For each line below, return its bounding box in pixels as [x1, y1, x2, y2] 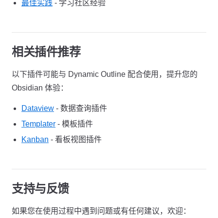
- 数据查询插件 [54, 104, 107, 112]
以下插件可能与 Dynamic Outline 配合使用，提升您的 [12, 70, 198, 78]
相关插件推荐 [12, 45, 81, 58]
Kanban [21, 135, 49, 144]
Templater [21, 120, 55, 128]
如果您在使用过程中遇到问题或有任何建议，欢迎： [12, 207, 191, 215]
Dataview [21, 104, 54, 112]
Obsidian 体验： [12, 84, 68, 92]
